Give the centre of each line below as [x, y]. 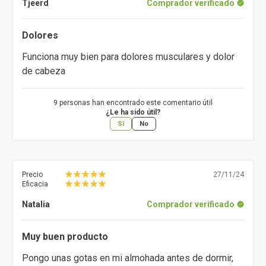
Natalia [36, 205]
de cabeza [44, 71]
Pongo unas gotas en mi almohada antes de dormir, [128, 258]
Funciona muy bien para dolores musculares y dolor [128, 57]
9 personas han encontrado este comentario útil [133, 103]
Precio [32, 175]
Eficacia [35, 184]
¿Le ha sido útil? [133, 113]
